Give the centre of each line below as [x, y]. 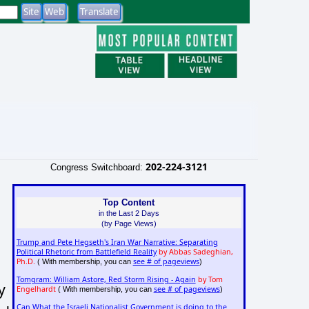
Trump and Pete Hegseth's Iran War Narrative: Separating [117, 242]
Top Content [129, 202]
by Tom [210, 280]
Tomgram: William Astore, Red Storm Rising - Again [106, 280]
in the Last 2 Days [129, 213]
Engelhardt [36, 289]
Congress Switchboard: [98, 167]
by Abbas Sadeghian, [196, 252]
